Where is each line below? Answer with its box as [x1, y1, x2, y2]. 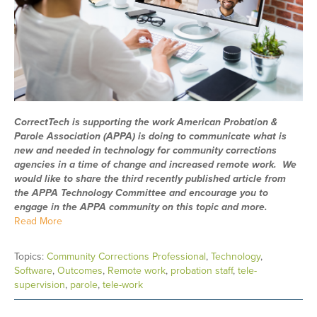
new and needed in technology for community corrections [14, 144, 277, 156]
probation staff [171, 264, 233, 277]
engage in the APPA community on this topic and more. [14, 200, 267, 213]
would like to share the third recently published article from [14, 172, 286, 185]
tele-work [103, 278, 143, 291]
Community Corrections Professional [47, 250, 206, 263]
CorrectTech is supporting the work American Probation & [14, 115, 277, 128]
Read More [14, 214, 62, 227]
